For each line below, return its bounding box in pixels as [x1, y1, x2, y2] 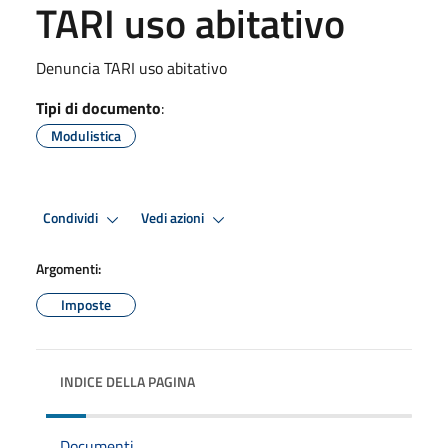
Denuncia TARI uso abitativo [36, 55, 227, 80]
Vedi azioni [141, 207, 207, 230]
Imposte [61, 293, 111, 315]
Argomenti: [36, 257, 101, 279]
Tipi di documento [36, 95, 161, 120]
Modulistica [51, 124, 121, 146]
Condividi [43, 207, 101, 230]
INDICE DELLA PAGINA [60, 370, 195, 392]
